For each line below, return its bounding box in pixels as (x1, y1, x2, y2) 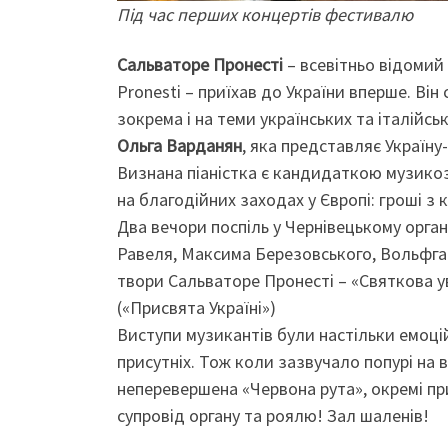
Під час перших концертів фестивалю (117, 3, 413, 27)
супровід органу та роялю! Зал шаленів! (117, 403, 429, 427)
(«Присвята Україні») (117, 295, 276, 319)
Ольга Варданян (117, 133, 242, 157)
